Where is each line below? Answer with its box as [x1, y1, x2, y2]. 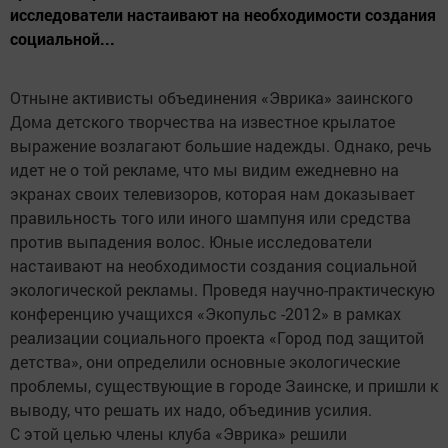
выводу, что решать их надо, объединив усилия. [10, 399, 372, 421]
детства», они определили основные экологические [10, 351, 400, 373]
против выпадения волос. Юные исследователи [10, 231, 372, 253]
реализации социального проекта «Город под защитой [10, 327, 424, 349]
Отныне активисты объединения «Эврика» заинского [10, 87, 413, 109]
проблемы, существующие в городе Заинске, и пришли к [10, 375, 438, 397]
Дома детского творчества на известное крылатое [10, 111, 395, 133]
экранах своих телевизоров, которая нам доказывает [10, 183, 415, 205]
